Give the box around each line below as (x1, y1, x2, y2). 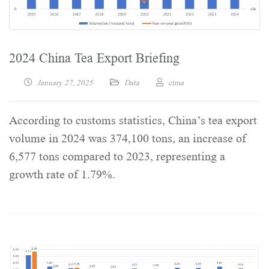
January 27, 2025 (37, 78, 93, 88)
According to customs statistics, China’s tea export (9, 114, 257, 128)
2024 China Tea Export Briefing (9, 50, 180, 66)
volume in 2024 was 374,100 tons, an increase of (9, 132, 246, 146)
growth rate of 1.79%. (9, 168, 115, 182)
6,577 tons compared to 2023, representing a (9, 150, 225, 164)
